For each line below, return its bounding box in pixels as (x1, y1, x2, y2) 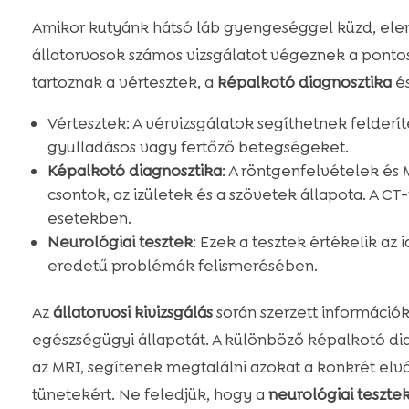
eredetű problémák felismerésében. (47, 256, 318, 277)
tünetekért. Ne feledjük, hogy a (31, 384, 268, 405)
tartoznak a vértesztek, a (31, 72, 217, 93)
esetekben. (47, 208, 131, 229)
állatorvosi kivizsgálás (52, 302, 213, 323)
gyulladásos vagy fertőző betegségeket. (47, 137, 349, 158)
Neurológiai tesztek (47, 232, 193, 253)
